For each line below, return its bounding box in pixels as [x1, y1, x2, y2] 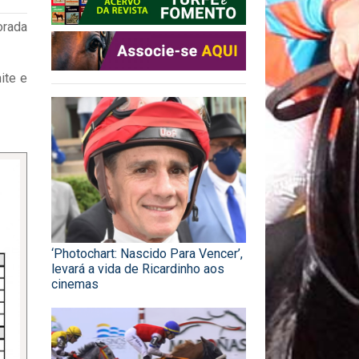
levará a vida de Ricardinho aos [51, 261, 224, 277]
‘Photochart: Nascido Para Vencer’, [51, 246, 243, 262]
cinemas [51, 276, 99, 292]
